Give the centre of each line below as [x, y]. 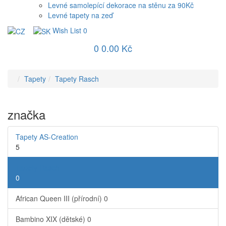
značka [26, 115]
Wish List [67, 30]
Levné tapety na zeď [80, 15]
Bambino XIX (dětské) [51, 219]
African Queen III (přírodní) [60, 199]
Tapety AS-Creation [47, 137]
